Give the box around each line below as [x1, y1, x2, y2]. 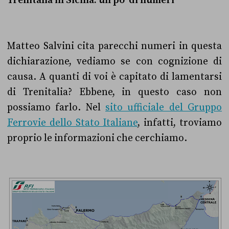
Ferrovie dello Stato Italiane [7, 117, 138, 129]
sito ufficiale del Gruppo [105, 101, 222, 113]
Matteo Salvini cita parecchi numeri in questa [7, 40, 222, 52]
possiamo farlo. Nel [7, 101, 105, 113]
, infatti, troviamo [138, 117, 222, 129]
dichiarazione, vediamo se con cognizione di [7, 55, 222, 67]
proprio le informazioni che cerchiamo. [7, 132, 187, 144]
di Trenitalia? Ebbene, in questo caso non [7, 86, 222, 98]
